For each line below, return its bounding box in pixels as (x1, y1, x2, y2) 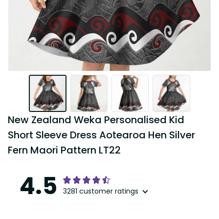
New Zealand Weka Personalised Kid (8, 113, 184, 127)
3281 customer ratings (63, 186, 138, 197)
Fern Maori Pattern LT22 (8, 143, 121, 157)
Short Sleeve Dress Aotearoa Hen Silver (8, 128, 195, 142)
